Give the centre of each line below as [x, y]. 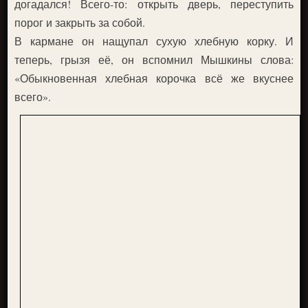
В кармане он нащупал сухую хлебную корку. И [154, 41]
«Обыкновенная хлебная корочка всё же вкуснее [154, 78]
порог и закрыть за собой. [80, 22]
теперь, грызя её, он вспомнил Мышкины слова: [154, 59]
